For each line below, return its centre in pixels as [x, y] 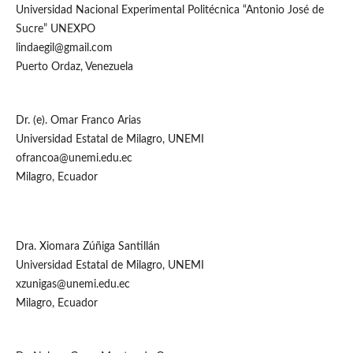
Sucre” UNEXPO [55, 30]
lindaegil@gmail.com [64, 48]
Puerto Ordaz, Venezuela [74, 67]
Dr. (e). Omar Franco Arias [78, 121]
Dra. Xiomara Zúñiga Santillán [87, 247]
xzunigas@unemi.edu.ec [72, 285]
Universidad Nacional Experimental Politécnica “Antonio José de [169, 11]
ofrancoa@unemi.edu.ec [74, 159]
